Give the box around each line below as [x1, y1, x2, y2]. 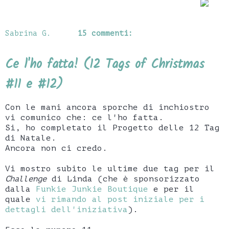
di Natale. [5, 133, 56, 143]
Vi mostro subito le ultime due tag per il [5, 164, 215, 173]
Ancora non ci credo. [5, 143, 107, 153]
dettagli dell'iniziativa [5, 204, 128, 214]
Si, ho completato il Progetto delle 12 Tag [5, 123, 220, 132]
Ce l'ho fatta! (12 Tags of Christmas [5, 54, 204, 75]
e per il [148, 184, 194, 194]
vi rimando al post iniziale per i [36, 194, 204, 204]
